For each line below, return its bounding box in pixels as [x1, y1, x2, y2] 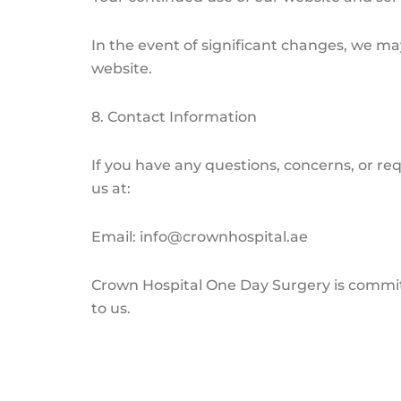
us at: [91, 179, 131, 197]
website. [91, 59, 152, 77]
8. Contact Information [91, 107, 257, 125]
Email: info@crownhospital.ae [91, 227, 308, 245]
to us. [91, 299, 131, 317]
